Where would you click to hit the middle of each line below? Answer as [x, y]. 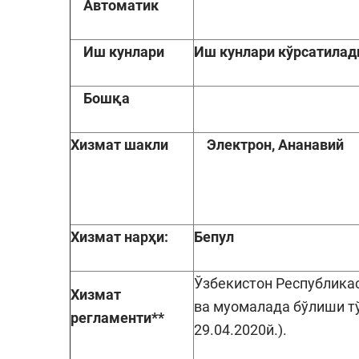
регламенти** [117, 318]
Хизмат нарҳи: [119, 237]
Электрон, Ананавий [275, 145]
